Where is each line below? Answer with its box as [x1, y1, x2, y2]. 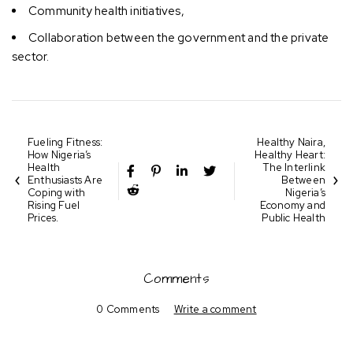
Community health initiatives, [28, 2, 187, 19]
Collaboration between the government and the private [28, 29, 329, 46]
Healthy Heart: [255, 147, 325, 162]
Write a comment [173, 302, 257, 316]
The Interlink [263, 160, 325, 174]
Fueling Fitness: [28, 135, 103, 149]
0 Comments [96, 302, 160, 316]
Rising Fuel [28, 198, 80, 212]
